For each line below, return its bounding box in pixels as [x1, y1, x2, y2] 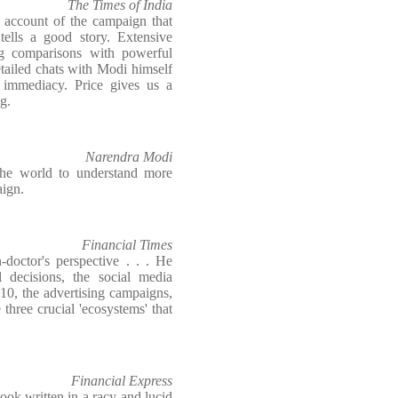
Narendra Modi [85, 149, 172, 164]
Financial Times [82, 237, 172, 252]
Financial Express [71, 373, 172, 388]
